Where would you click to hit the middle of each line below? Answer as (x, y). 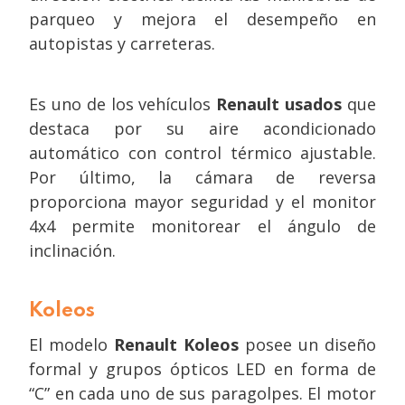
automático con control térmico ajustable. (202, 153)
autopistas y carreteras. (124, 43)
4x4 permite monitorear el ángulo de (202, 226)
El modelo (71, 344)
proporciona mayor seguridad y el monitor (202, 202)
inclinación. (72, 250)
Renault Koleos (176, 344)
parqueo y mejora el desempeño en (202, 19)
